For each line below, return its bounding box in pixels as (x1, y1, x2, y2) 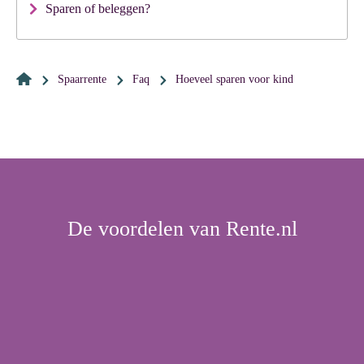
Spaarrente (64, 73, 106, 85)
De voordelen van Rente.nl (67, 217, 297, 240)
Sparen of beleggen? (45, 2, 150, 15)
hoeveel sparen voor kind (184, 73, 293, 85)
